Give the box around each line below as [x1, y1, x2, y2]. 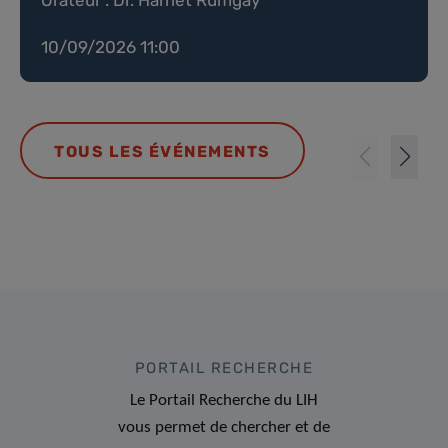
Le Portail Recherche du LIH [130, 391, 318, 409]
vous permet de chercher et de [118, 418, 330, 436]
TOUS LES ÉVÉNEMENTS [54, 141, 271, 161]
